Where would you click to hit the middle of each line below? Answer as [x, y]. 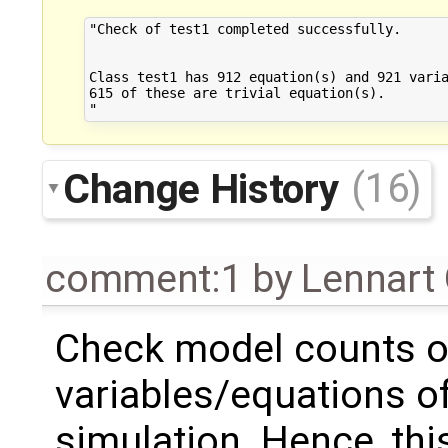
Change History [205, 188]
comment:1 [144, 278]
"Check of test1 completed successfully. [244, 29]
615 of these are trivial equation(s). [236, 93]
